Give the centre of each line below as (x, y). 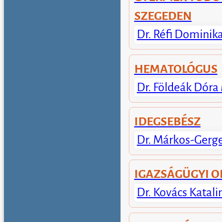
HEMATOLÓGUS (176, 69)
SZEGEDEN (163, 16)
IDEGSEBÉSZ (167, 122)
